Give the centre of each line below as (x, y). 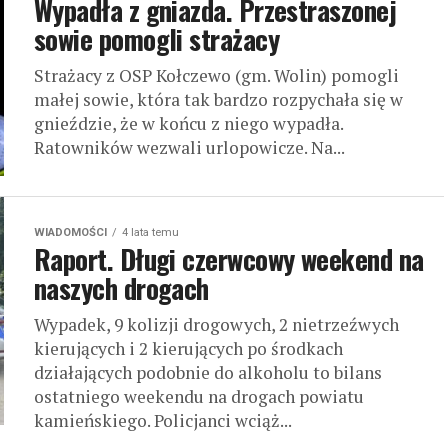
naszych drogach (121, 288)
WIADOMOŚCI (70, 232)
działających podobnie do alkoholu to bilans (208, 372)
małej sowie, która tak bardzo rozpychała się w (218, 99)
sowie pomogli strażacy (157, 39)
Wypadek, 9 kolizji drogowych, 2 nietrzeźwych (216, 324)
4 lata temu (150, 232)
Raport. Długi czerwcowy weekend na (229, 259)
